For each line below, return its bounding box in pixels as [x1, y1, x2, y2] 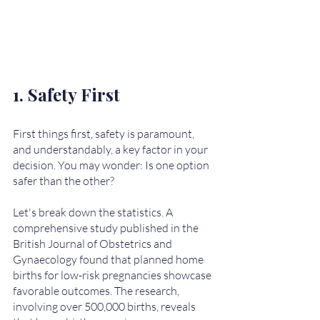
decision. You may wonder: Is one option [13, 158, 211, 172]
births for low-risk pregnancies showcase [13, 268, 214, 282]
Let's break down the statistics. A [13, 205, 175, 219]
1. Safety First [13, 83, 120, 106]
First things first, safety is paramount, [13, 126, 196, 141]
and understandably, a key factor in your [13, 142, 210, 156]
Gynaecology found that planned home [13, 252, 206, 266]
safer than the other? [13, 174, 116, 188]
